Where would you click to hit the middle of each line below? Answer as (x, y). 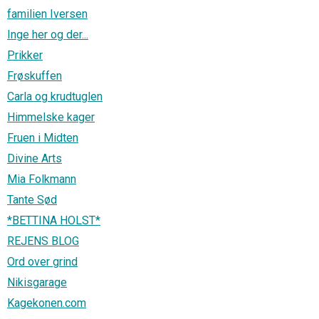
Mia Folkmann (42, 179)
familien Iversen (47, 14)
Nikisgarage (37, 282)
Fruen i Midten (43, 137)
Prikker (25, 55)
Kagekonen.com (47, 303)
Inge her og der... (48, 34)
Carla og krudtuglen (55, 96)
